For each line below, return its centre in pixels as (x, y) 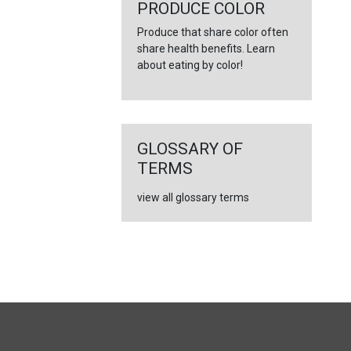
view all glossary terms (193, 197)
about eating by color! (190, 65)
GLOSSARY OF (190, 149)
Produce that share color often (212, 32)
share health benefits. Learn (206, 49)
